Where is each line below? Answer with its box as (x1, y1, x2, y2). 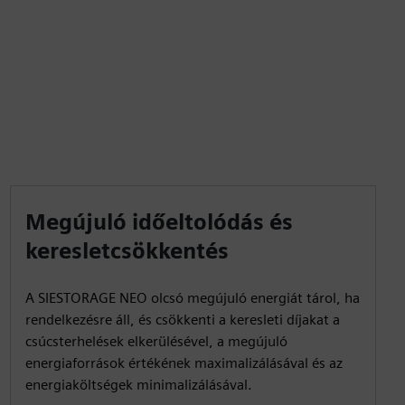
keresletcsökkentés (24, 238, 229, 264)
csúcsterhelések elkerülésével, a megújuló (24, 333, 287, 350)
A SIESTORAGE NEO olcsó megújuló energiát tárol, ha (24, 289, 360, 306)
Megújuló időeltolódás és (24, 209, 293, 235)
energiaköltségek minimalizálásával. (24, 376, 252, 393)
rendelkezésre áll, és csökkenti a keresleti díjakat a (24, 311, 340, 328)
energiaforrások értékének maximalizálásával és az (24, 354, 343, 372)
